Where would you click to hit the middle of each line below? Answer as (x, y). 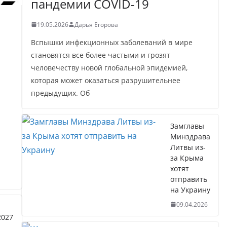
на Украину (190, 190)
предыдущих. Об (60, 93)
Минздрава (190, 136)
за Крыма (187, 158)
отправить (189, 179)
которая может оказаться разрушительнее (105, 80)
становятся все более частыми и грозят (100, 55)
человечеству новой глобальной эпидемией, (109, 67)
